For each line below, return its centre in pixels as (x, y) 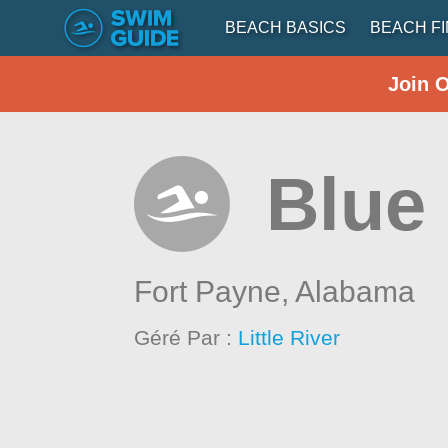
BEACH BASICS (285, 27)
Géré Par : (186, 337)
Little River (289, 337)
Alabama (355, 291)
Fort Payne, (215, 291)
